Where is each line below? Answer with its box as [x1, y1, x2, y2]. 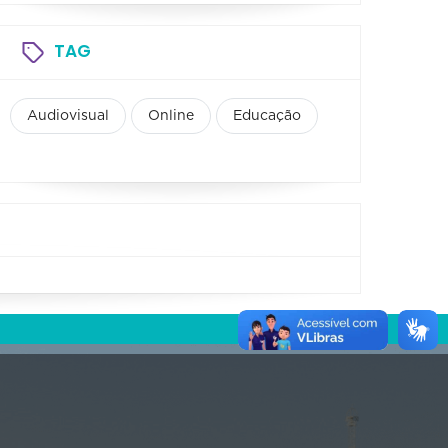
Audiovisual [27, 109, 109, 124]
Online [148, 109, 194, 124]
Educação [233, 109, 301, 124]
